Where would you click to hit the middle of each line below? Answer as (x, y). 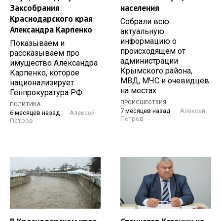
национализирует (42, 83)
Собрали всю (145, 22)
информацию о (148, 41)
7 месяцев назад (145, 110)
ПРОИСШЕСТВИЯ (143, 102)
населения (140, 8)
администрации (149, 61)
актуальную (142, 32)
